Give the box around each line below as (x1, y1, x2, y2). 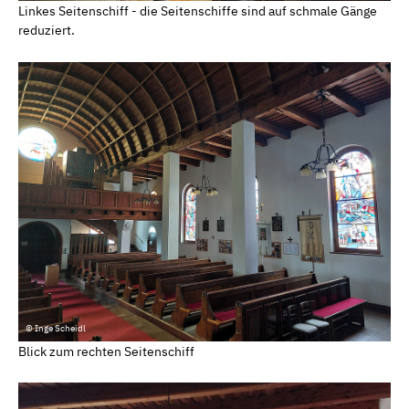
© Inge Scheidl (26, 321, 86, 334)
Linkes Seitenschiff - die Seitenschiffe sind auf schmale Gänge (18, 3, 377, 20)
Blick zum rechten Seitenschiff (18, 342, 194, 360)
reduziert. (18, 22, 75, 39)
